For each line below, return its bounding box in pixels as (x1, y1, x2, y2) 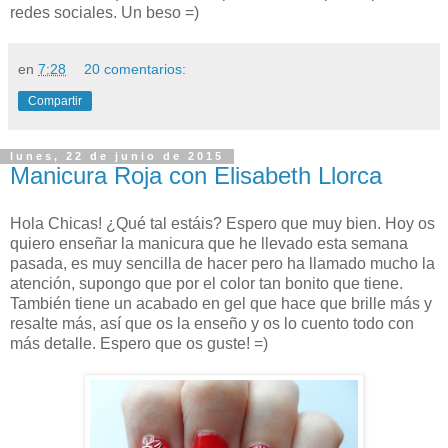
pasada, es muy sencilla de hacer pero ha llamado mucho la (10, 255, 435, 273)
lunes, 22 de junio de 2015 (10, 150, 224, 163)
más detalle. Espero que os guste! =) (10, 335, 268, 353)
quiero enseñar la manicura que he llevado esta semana (10, 235, 408, 253)
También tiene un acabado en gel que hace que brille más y (10, 295, 432, 313)
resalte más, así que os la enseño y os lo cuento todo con (10, 315, 414, 333)
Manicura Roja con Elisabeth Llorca (10, 162, 382, 190)
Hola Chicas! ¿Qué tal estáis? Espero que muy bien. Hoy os (10, 215, 435, 233)
